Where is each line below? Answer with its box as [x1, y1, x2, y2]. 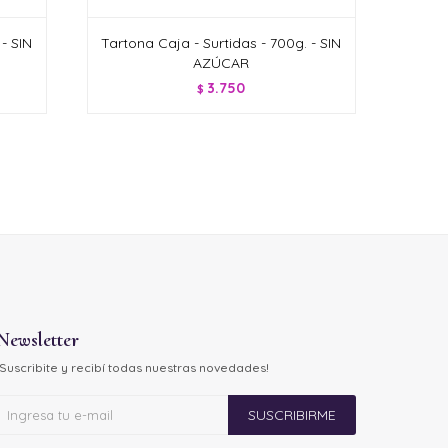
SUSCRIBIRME [247, 406, 336, 425]
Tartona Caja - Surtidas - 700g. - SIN [101, 34, 342, 53]
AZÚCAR [193, 54, 250, 73]
